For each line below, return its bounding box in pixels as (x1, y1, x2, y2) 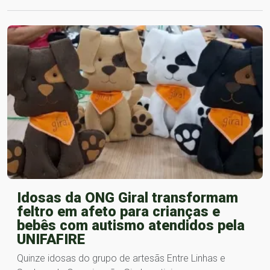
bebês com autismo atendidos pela (17, 216, 245, 234)
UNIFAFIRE (17, 230, 85, 248)
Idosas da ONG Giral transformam (17, 189, 238, 206)
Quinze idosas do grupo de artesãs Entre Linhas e (17, 252, 225, 264)
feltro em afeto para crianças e (17, 202, 220, 220)
